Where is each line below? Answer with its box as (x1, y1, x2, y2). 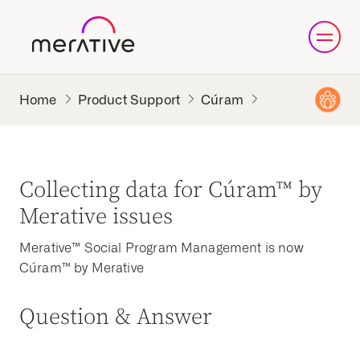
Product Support (77, 92, 181, 108)
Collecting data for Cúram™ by (19, 176, 323, 204)
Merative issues (19, 202, 174, 231)
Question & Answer (19, 303, 213, 331)
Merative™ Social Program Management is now (19, 240, 304, 256)
